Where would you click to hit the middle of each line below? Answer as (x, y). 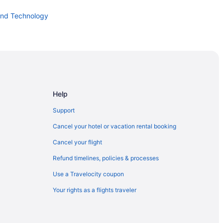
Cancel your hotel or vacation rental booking (114, 126)
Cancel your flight (77, 142)
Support (64, 111)
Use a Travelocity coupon (88, 174)
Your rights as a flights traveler (95, 190)
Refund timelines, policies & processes (106, 158)
